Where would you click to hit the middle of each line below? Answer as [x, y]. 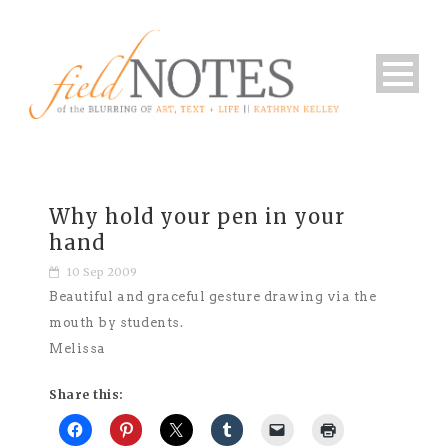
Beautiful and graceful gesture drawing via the [212, 296]
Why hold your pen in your [197, 216]
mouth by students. [116, 322]
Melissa [77, 348]
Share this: [86, 394]
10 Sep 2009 [102, 271]
